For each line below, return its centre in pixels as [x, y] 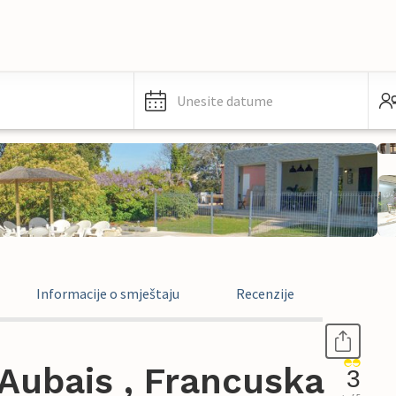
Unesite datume [225, 101]
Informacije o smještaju [108, 293]
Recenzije [265, 293]
